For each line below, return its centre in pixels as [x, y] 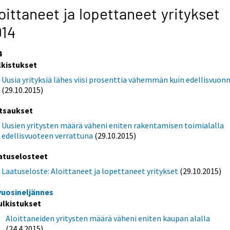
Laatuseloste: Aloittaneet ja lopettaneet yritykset [90, 171]
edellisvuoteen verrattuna [47, 135]
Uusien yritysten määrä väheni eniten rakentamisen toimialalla [113, 125]
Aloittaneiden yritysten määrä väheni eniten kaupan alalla [108, 218]
